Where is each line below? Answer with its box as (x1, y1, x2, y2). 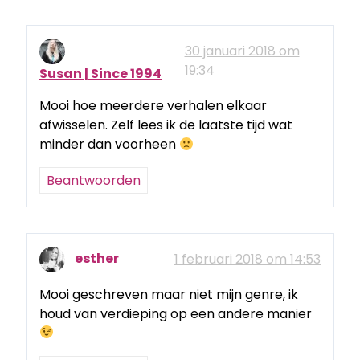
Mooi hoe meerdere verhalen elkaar (39, 96, 267, 116)
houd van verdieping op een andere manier (39, 304, 312, 323)
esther (75, 249, 119, 268)
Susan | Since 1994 (39, 64, 162, 84)
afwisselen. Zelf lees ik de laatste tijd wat (39, 116, 292, 135)
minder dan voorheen (39, 135, 179, 154)
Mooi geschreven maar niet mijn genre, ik (39, 284, 298, 304)
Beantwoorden (47, 170, 141, 190)
